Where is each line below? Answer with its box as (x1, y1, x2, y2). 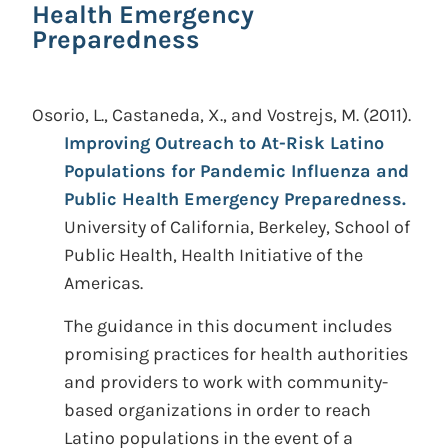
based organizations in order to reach (64, 399, 371, 421)
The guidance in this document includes (64, 315, 392, 337)
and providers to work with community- (64, 371, 388, 393)
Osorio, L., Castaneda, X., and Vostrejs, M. (32, 104, 359, 126)
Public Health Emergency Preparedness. (64, 188, 406, 210)
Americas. (64, 272, 143, 294)
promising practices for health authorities (64, 343, 408, 365)
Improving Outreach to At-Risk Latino (64, 132, 384, 154)
